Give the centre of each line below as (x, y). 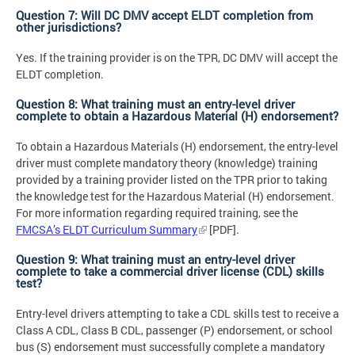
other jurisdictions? (69, 27)
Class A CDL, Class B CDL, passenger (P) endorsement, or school (174, 330)
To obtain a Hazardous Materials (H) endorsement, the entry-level (177, 147)
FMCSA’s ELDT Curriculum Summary (107, 230)
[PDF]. (223, 230)
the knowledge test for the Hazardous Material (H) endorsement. (175, 197)
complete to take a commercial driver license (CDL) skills (170, 271)
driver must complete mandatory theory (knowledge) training (167, 163)
